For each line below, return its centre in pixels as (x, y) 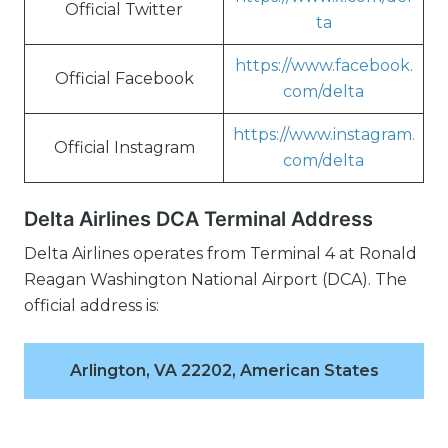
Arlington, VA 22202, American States (224, 370)
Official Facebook (124, 78)
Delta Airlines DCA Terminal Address (198, 219)
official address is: (91, 305)
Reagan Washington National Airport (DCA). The (215, 279)
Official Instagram (124, 147)
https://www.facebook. (323, 65)
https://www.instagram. (323, 134)
